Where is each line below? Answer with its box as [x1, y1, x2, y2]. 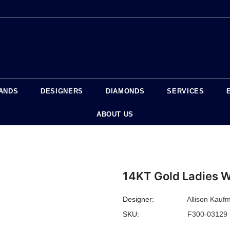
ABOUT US [96, 110, 134, 119]
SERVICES [167, 87, 204, 95]
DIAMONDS [106, 87, 145, 95]
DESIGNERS [41, 87, 84, 95]
